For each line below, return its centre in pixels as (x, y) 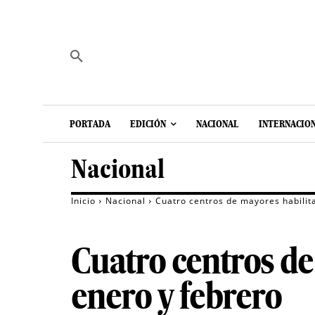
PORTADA (90, 124)
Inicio (83, 201)
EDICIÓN (148, 124)
